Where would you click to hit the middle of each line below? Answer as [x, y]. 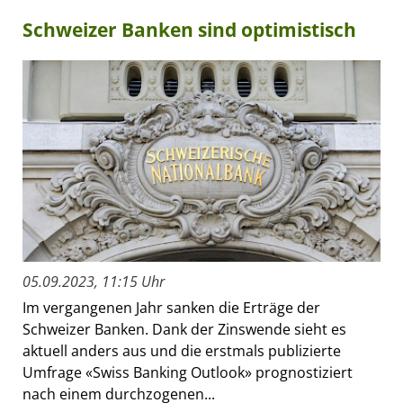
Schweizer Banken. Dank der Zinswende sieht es [184, 330]
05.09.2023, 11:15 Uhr [94, 282]
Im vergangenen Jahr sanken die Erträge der [171, 308]
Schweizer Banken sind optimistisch [189, 30]
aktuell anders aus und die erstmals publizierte [182, 351]
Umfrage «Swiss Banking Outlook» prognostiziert [188, 373]
